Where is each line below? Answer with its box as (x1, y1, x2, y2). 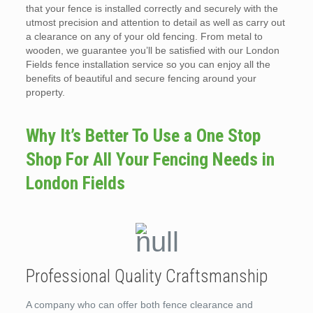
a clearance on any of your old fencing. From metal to (25, 31, 263, 42)
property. (25, 87, 65, 98)
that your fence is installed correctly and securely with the (25, 3, 278, 14)
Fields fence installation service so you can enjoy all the (25, 59, 270, 70)
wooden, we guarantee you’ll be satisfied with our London (25, 45, 279, 56)
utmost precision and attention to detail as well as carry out (25, 17, 285, 28)
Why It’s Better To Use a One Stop (25, 125, 261, 146)
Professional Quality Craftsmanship (25, 266, 268, 286)
